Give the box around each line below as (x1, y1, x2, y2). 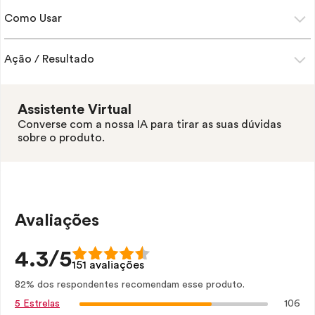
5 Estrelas (15, 299, 60, 309)
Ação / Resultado (4, 53, 94, 65)
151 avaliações (72, 259, 144, 271)
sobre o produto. (18, 132, 105, 143)
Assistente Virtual (18, 103, 131, 117)
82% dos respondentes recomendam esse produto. (15, 280, 245, 290)
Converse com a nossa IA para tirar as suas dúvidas (18, 119, 281, 130)
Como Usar (4, 13, 62, 24)
